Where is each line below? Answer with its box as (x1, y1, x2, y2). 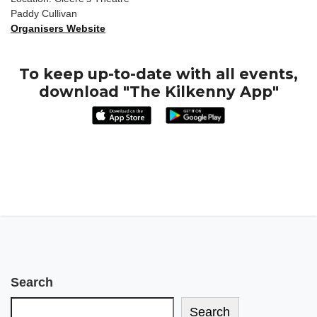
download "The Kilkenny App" (38, 83, 279, 100)
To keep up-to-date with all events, (19, 65, 298, 83)
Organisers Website (11, 23, 105, 34)
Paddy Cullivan (11, 8, 77, 19)
